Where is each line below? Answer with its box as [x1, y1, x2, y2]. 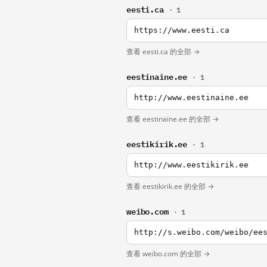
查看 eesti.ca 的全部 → [126, 46, 200, 57]
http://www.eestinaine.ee [134, 93, 249, 102]
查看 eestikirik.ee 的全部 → [126, 181, 214, 191]
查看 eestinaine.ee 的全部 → [126, 114, 219, 124]
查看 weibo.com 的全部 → [126, 249, 210, 259]
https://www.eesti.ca [134, 26, 229, 35]
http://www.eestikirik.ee [134, 160, 249, 169]
